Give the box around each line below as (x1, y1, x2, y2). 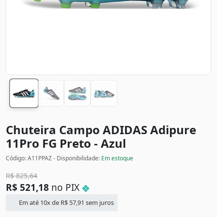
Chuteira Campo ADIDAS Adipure (6, 122, 196, 138)
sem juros (84, 198, 114, 207)
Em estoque (101, 154, 133, 163)
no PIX (49, 181, 82, 194)
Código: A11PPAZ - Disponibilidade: (6, 154, 101, 163)
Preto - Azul (60, 135, 126, 152)
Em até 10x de (17, 198, 61, 207)
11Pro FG (6, 135, 60, 152)
